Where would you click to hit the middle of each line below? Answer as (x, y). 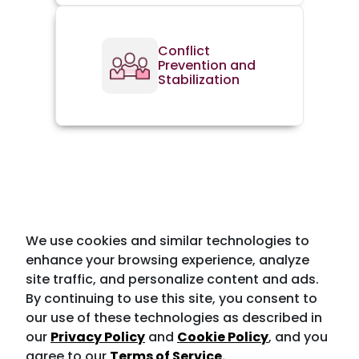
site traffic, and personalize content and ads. (172, 279)
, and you (298, 337)
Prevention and (206, 65)
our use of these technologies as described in (174, 318)
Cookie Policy (223, 337)
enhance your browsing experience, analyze (167, 260)
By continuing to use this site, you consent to (171, 298)
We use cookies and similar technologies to (167, 241)
